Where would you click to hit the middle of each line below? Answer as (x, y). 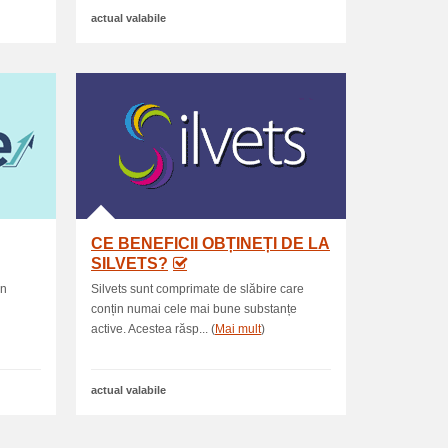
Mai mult (238, 329)
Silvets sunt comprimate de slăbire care (197, 289)
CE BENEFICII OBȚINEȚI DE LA (210, 243)
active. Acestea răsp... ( (153, 329)
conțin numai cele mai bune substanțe (194, 309)
